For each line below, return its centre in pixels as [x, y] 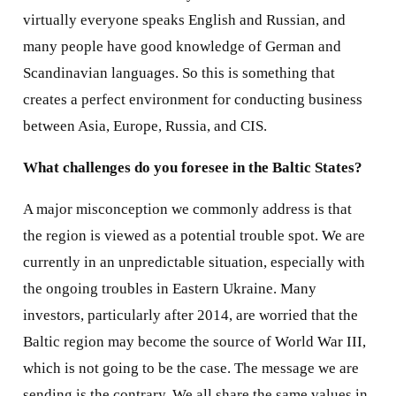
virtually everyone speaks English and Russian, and [184, 20]
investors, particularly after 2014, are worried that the [190, 316]
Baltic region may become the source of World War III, [194, 342]
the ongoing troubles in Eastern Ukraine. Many [169, 289]
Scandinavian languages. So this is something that [179, 73]
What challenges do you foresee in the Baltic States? [192, 168]
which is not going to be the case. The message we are [190, 369]
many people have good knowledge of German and [182, 47]
